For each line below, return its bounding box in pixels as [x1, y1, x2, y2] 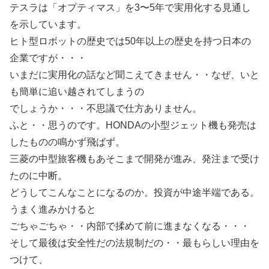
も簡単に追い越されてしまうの [10, 86, 144, 97]
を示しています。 [10, 19, 86, 29]
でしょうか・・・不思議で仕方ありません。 [10, 103, 202, 113]
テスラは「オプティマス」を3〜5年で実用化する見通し [10, 2, 251, 13]
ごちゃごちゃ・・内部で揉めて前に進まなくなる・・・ [10, 221, 250, 231]
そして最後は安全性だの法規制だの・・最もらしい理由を [10, 238, 259, 248]
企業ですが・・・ [10, 53, 86, 63]
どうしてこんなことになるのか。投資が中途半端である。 [10, 187, 259, 198]
